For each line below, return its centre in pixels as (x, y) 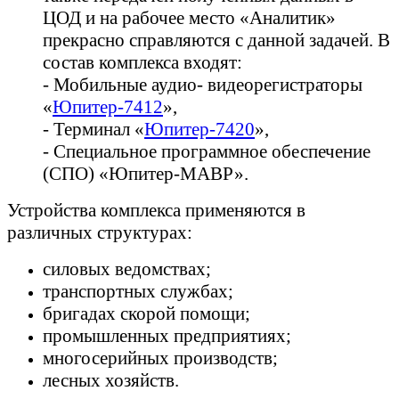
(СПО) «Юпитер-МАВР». (146, 173)
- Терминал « (94, 129)
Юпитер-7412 (108, 106)
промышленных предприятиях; (167, 335)
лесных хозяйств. (111, 380)
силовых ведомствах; (127, 269)
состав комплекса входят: (142, 62)
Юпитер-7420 (199, 129)
